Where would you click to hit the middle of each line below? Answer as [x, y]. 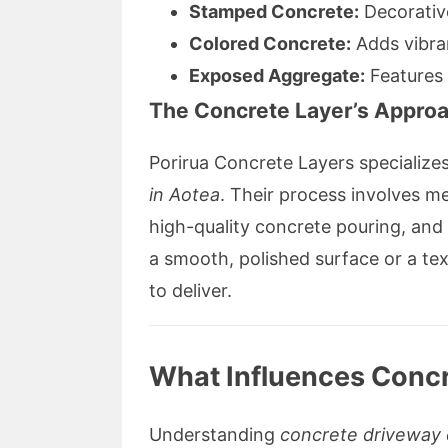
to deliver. [190, 290]
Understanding [214, 434]
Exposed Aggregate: [277, 75]
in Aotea [184, 194]
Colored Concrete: [270, 43]
